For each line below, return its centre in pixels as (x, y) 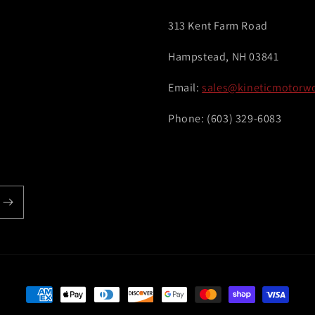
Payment (47, 295)
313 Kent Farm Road (218, 25)
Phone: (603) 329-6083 (225, 118)
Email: (185, 87)
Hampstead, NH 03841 (224, 56)
